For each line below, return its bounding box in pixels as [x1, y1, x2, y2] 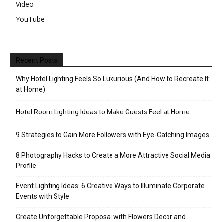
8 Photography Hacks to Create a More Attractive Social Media [16, 151, 210, 159]
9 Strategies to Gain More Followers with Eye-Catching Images [16, 131, 209, 139]
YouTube [16, 14, 45, 24]
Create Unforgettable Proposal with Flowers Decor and [16, 213, 186, 221]
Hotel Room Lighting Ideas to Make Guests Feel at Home [16, 108, 190, 116]
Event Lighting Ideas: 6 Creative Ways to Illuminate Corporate [16, 182, 205, 190]
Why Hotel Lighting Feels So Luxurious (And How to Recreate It [16, 75, 209, 83]
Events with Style [16, 192, 69, 200]
